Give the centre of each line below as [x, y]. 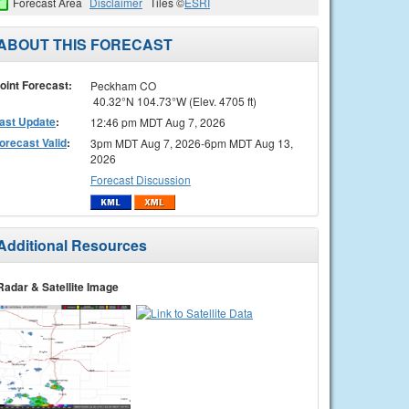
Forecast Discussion [140, 179]
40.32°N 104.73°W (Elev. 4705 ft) [173, 100]
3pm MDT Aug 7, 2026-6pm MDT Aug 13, [191, 142]
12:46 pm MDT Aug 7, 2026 [157, 121]
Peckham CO [123, 85]
